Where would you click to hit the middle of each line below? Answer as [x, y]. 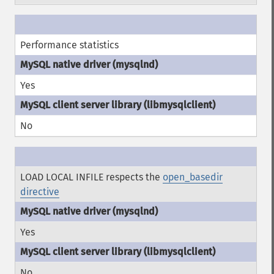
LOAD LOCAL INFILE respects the [91, 177]
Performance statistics [69, 45]
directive [40, 192]
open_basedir [193, 177]
